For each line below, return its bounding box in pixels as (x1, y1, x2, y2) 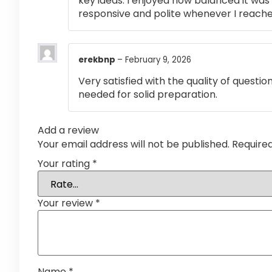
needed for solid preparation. (78, 87, 217, 101)
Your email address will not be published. (38, 137, 229, 151)
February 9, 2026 (125, 53, 191, 66)
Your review (38, 196, 95, 211)
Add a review (38, 123, 99, 137)
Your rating (38, 157, 92, 171)
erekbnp (78, 53, 117, 66)
